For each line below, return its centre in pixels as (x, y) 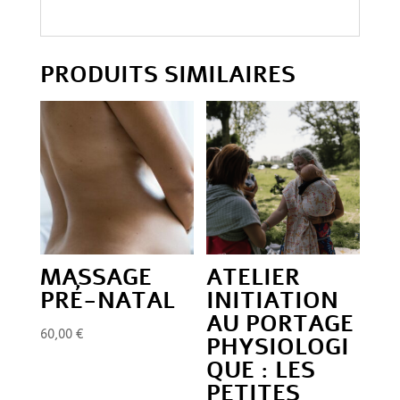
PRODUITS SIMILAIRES (167, 74)
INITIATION (273, 300)
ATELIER (254, 277)
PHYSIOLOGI (278, 346)
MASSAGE (96, 277)
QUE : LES (261, 370)
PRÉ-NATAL (107, 300)
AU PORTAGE (280, 323)
